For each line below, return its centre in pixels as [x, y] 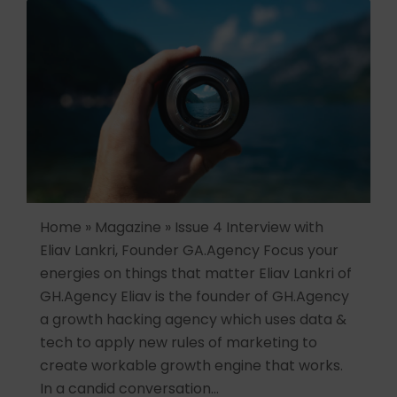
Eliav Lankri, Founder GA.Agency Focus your [189, 251]
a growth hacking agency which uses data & [193, 320]
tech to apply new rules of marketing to [179, 343]
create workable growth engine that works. [191, 366]
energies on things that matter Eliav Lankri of [196, 274]
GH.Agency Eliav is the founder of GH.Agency [195, 297]
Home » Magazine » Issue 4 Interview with [182, 228]
